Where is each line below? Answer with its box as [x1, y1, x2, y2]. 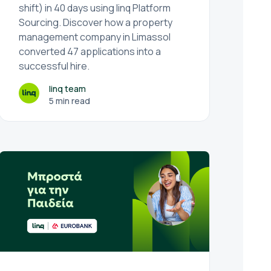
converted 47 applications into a [19, 45, 162, 58]
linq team [49, 83, 87, 94]
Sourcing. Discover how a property [19, 16, 173, 29]
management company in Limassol [19, 30, 171, 44]
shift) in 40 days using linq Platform [19, 1, 171, 15]
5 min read [49, 95, 91, 106]
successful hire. [19, 59, 90, 73]
